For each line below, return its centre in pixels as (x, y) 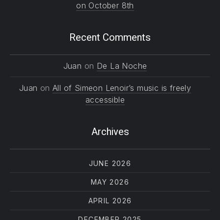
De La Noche (122, 66)
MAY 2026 (110, 182)
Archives (110, 132)
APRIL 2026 (110, 201)
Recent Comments (110, 38)
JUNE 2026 (110, 163)
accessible (105, 100)
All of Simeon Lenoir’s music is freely (122, 88)
